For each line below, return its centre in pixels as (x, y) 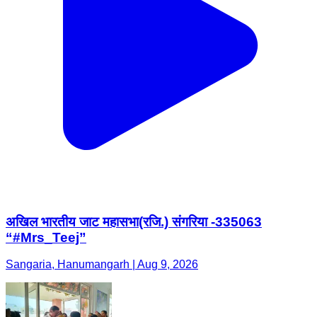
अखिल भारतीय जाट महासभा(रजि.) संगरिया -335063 (134, 221)
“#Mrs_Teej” (46, 237)
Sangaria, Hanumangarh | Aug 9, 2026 (102, 265)
